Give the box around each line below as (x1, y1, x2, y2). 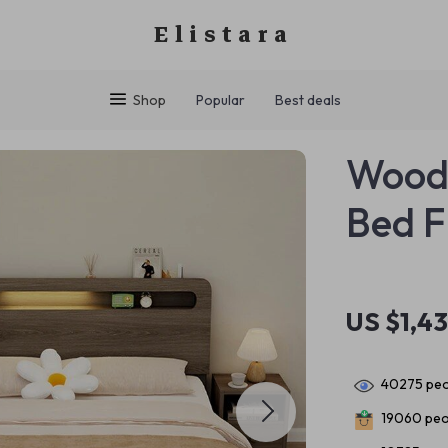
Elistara (154, 15, 294, 54)
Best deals (274, 91, 341, 109)
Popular (195, 91, 245, 109)
